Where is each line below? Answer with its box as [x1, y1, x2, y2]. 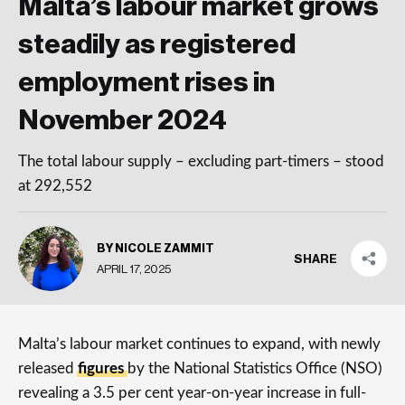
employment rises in [18, 69, 275, 97]
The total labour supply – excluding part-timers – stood [18, 154, 384, 169]
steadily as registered [18, 31, 296, 59]
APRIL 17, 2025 [97, 262, 171, 275]
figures [78, 361, 127, 376]
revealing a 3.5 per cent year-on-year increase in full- [18, 385, 366, 400]
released [18, 361, 78, 376]
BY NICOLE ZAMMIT [97, 241, 214, 254]
